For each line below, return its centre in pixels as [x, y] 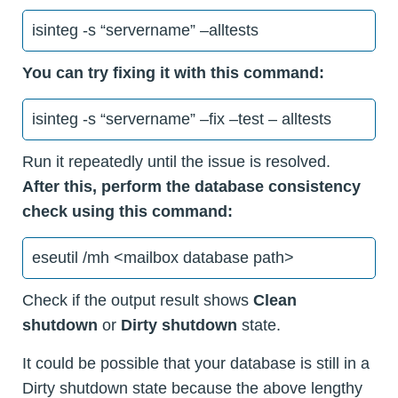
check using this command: [127, 211]
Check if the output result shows [135, 300]
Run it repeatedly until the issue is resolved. [176, 161]
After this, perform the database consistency [191, 186]
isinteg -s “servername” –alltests [145, 30]
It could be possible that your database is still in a [196, 363]
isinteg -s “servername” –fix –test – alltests [182, 119]
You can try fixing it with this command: [173, 72]
